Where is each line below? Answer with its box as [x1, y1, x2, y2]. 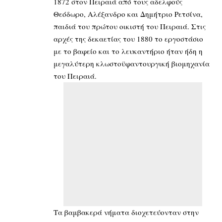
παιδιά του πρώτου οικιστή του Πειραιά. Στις [54, 21, 206, 32]
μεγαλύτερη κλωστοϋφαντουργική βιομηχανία [54, 58, 210, 69]
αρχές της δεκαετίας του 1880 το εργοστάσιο [54, 34, 203, 44]
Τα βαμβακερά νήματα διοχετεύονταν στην [54, 207, 199, 218]
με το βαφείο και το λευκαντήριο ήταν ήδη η [54, 46, 203, 56]
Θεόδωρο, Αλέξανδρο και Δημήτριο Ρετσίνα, [54, 9, 203, 19]
